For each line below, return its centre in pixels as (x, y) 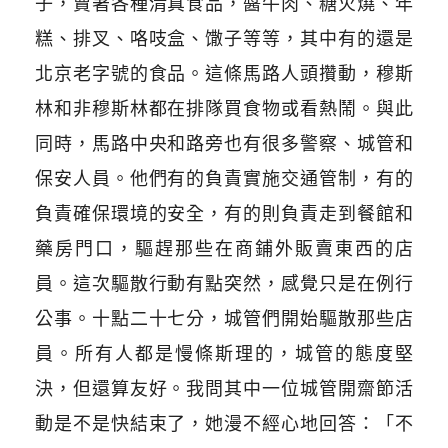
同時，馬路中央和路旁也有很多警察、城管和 (224, 144)
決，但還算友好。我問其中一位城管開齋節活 (224, 389)
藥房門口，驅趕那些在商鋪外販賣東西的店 (224, 249)
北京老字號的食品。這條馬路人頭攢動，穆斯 (224, 74)
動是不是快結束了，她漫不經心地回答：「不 (224, 424)
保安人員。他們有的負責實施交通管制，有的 (224, 179)
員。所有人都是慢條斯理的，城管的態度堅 (224, 354)
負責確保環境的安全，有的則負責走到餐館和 (224, 214)
